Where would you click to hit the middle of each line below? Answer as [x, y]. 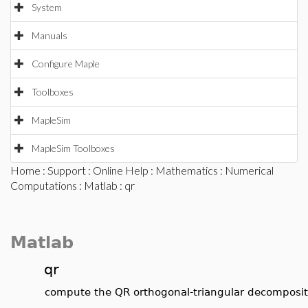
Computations [44, 185]
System [47, 7]
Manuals [49, 35]
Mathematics [187, 170]
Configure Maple [66, 64]
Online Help [121, 170]
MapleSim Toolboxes [73, 148]
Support [67, 170]
